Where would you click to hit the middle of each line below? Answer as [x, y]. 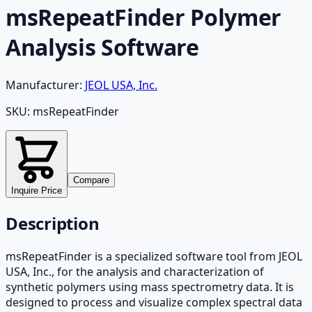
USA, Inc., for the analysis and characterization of [135, 271]
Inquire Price [37, 190]
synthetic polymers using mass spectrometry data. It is [150, 287]
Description [53, 223]
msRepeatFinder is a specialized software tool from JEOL [154, 256]
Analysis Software [102, 47]
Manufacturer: [44, 85]
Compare [91, 180]
